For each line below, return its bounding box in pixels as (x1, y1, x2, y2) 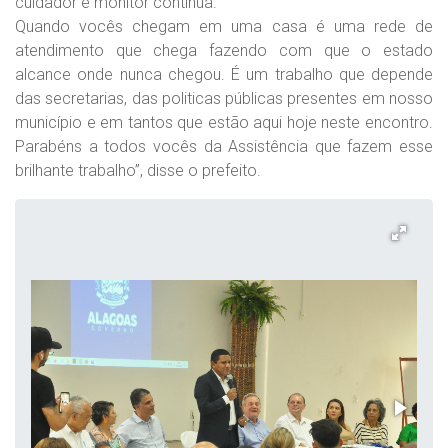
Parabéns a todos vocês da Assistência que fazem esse (15, 137, 433, 156)
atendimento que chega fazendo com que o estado (15, 41, 433, 60)
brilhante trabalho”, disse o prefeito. (15, 161, 261, 180)
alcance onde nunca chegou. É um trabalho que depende (15, 65, 433, 84)
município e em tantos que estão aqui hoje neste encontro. (15, 113, 433, 132)
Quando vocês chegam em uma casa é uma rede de (15, 17, 433, 36)
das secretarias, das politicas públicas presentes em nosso (15, 89, 433, 108)
